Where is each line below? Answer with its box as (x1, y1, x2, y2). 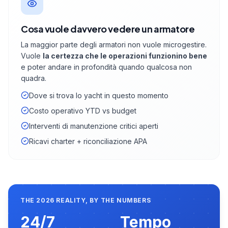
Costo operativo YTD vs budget (29, 106, 136, 116)
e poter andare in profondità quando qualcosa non (21, 63, 192, 72)
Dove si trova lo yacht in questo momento (29, 91, 168, 100)
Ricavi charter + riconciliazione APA (29, 137, 147, 146)
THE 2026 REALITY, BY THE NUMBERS (20, 196, 151, 205)
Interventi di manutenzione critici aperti (29, 122, 158, 131)
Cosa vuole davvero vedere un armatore (21, 23, 195, 35)
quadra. (21, 74, 46, 83)
